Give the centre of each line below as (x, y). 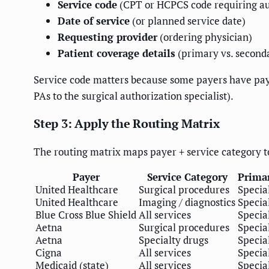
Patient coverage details (116, 53)
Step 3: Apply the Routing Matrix (127, 123)
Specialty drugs (174, 240)
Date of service (94, 20)
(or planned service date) (188, 20)
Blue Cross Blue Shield (86, 214)
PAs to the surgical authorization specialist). (134, 95)
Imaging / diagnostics (187, 202)
